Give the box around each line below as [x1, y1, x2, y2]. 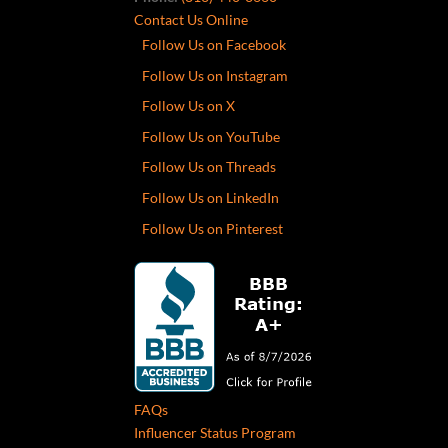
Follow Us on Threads [142, 158, 277, 176]
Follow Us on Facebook [142, 36, 287, 54]
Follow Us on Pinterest [142, 219, 284, 237]
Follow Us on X [142, 97, 236, 115]
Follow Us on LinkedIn [142, 188, 280, 206]
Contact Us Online [134, 11, 249, 29]
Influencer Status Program [134, 423, 297, 441]
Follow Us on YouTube [142, 127, 281, 145]
